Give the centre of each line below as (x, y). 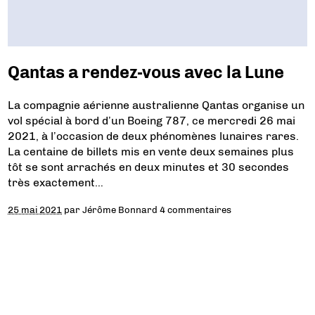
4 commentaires (196, 210)
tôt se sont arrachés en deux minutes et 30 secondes (149, 167)
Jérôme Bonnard (120, 210)
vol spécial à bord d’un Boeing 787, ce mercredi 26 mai (152, 121)
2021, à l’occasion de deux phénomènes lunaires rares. (154, 136)
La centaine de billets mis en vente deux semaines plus (151, 152)
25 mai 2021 (35, 210)
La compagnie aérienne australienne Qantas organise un (156, 105)
